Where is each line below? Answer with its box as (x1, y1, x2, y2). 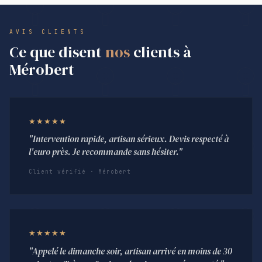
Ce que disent (9, 41, 105, 63)
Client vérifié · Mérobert (29, 168, 131, 176)
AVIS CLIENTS (9, 27, 87, 36)
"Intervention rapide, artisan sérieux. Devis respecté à (29, 133, 229, 146)
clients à (130, 41, 191, 63)
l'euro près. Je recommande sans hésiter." (29, 146, 182, 158)
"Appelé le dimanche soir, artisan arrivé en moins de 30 (29, 245, 232, 258)
